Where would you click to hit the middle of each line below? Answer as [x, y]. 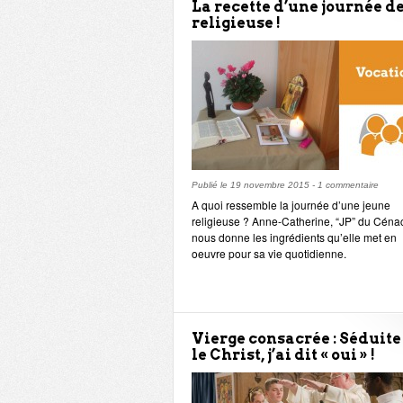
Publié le [211, 185]
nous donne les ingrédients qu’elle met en [294, 237]
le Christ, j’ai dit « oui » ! [283, 355]
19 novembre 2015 [270, 185]
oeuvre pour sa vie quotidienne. [269, 253]
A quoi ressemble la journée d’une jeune [291, 205]
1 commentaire [348, 185]
